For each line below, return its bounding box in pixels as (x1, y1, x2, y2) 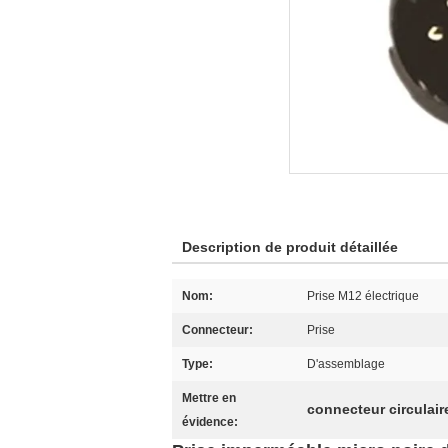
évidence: (182, 415, 238, 429)
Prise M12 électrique (307, 289, 419, 303)
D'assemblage (307, 357, 385, 371)
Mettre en (182, 391, 236, 405)
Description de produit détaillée (182, 239, 398, 255)
